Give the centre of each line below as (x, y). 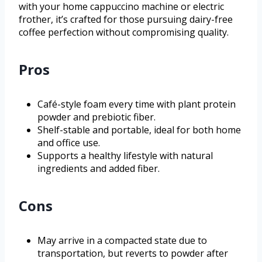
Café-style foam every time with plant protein (137, 104)
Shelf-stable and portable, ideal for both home (139, 130)
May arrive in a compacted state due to (122, 240)
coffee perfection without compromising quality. (124, 32)
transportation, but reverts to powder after (133, 253)
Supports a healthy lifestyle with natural (125, 155)
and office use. (69, 142)
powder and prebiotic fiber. (96, 117)
